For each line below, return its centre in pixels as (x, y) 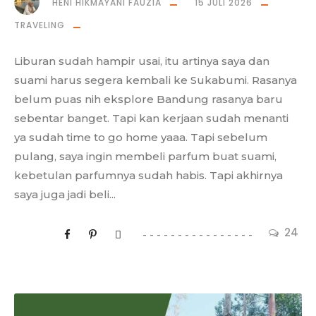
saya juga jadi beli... (65, 194)
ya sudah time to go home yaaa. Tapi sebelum (141, 137)
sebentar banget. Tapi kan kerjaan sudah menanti (151, 118)
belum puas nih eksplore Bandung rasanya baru (148, 99)
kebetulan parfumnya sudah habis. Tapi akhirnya (148, 175)
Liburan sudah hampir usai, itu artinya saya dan (142, 61)
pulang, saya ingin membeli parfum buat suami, (145, 156)
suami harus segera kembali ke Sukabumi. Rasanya (156, 80)
